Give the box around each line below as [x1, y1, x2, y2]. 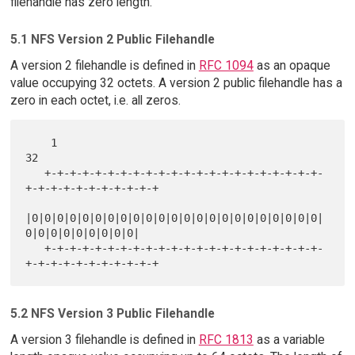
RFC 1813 [198, 332, 254, 348]
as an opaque [253, 57, 330, 73]
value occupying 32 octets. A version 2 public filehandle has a [10, 74, 342, 90]
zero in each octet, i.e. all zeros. [10, 92, 181, 108]
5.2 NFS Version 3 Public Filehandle [10, 306, 215, 322]
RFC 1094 [198, 57, 254, 73]
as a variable [253, 332, 325, 348]
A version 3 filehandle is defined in [10, 332, 199, 348]
